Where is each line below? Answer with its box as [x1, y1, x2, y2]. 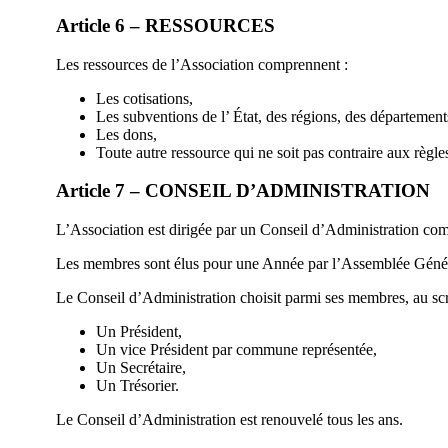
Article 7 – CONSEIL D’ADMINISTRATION [56, 180, 430, 202]
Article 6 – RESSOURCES [56, 15, 275, 36]
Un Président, [96, 323, 182, 341]
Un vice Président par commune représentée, [96, 341, 377, 359]
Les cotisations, [96, 89, 193, 107]
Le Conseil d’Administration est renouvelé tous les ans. [56, 411, 403, 429]
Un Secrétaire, [96, 359, 186, 377]
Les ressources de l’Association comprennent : [56, 55, 348, 73]
